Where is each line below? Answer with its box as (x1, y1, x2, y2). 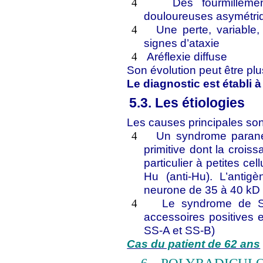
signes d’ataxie (144, 36, 220, 49)
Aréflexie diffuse (147, 50, 228, 63)
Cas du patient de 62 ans (127, 237, 261, 250)
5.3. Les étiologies (129, 95, 245, 110)
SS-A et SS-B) (144, 224, 215, 237)
